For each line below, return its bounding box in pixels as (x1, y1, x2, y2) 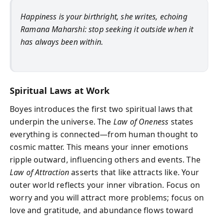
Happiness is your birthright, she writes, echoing (20, 11, 187, 22)
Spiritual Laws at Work (10, 84, 109, 96)
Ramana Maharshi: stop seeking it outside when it (20, 23, 194, 35)
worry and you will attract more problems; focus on (10, 192, 204, 203)
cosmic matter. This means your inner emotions (10, 142, 189, 152)
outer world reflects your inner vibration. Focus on (10, 180, 200, 190)
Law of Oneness (113, 116, 169, 127)
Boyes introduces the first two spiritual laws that (10, 104, 193, 114)
